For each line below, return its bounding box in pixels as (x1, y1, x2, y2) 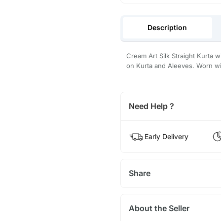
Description (147, 23, 187, 32)
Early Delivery (144, 132, 188, 141)
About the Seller (128, 203, 189, 214)
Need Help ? (128, 101, 174, 111)
